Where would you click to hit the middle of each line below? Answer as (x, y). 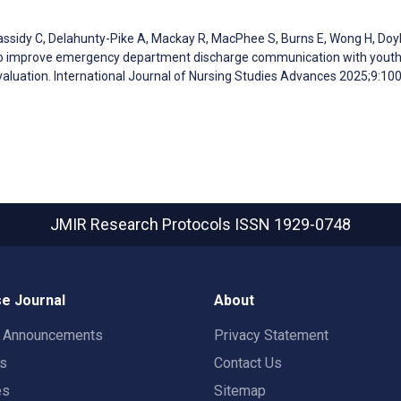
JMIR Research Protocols (142, 224)
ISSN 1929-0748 (293, 224)
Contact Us (248, 363)
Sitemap (240, 391)
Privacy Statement (271, 335)
